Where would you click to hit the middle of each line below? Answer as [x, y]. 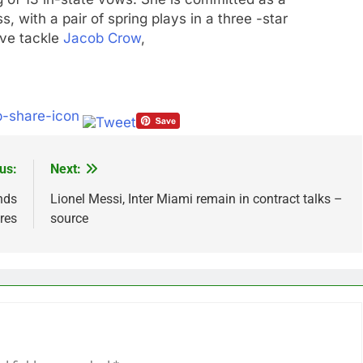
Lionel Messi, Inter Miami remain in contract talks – [196, 199]
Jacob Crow [102, 38]
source [69, 219]
